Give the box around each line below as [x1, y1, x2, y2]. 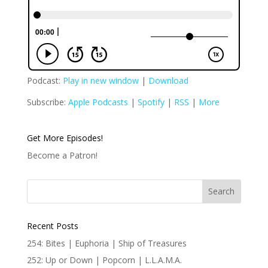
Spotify [137, 96, 165, 108]
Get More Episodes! [26, 132, 103, 144]
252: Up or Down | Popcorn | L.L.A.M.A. [26, 254, 182, 266]
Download [148, 74, 188, 86]
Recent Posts [26, 220, 78, 232]
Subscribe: [26, 96, 68, 108]
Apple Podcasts [68, 96, 128, 108]
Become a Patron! [26, 149, 98, 161]
